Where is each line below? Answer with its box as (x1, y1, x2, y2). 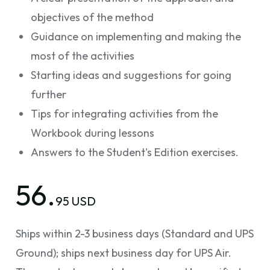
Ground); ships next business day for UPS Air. (16, 246, 231, 260)
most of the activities (31, 49, 134, 63)
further (31, 87, 66, 101)
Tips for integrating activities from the (31, 107, 218, 121)
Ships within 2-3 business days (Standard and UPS (16, 227, 254, 240)
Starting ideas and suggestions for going (31, 68, 231, 82)
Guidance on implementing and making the (31, 30, 241, 43)
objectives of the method (31, 10, 154, 24)
